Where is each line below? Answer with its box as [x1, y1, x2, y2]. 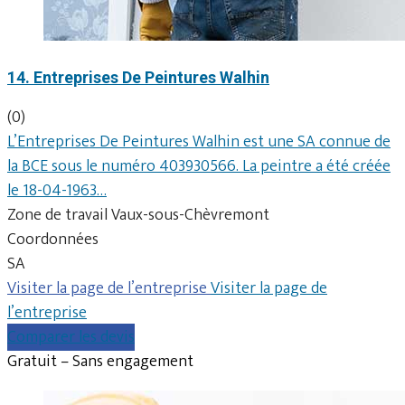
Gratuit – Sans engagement [7, 347, 193, 375]
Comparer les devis [7, 323, 135, 351]
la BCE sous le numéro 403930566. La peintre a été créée [7, 152, 391, 180]
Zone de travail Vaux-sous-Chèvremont [7, 201, 269, 229]
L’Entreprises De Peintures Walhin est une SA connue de [7, 127, 391, 155]
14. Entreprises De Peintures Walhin [7, 67, 269, 87]
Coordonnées [7, 225, 99, 253]
